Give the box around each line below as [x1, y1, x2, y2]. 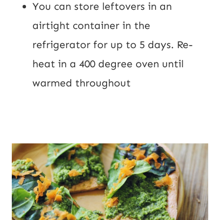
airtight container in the [32, 19, 150, 32]
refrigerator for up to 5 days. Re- [32, 38, 193, 52]
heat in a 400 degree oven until [32, 57, 184, 71]
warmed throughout [32, 77, 131, 90]
